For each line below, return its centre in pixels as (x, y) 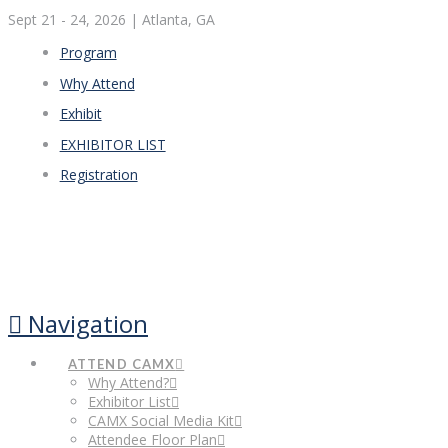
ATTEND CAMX (122, 364)
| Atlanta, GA (172, 19)
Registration (98, 175)
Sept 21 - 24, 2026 (69, 19)
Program (88, 52)
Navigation (88, 324)
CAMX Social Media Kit (161, 421)
